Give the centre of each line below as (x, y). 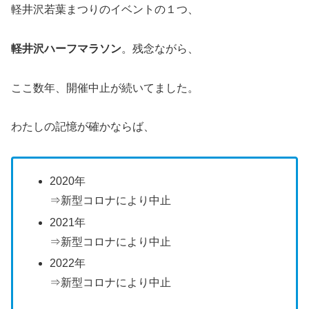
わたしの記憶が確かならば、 (83, 127)
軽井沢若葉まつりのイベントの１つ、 (105, 10)
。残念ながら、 (160, 48)
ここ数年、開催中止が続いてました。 (105, 88)
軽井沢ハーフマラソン (66, 48)
